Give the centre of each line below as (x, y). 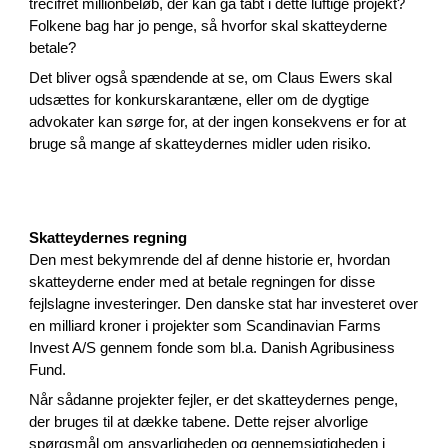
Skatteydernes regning (108, 237)
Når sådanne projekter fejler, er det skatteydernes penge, (214, 399)
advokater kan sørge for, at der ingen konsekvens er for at (218, 122)
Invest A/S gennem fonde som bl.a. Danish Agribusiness (212, 347)
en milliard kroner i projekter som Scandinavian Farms (205, 325)
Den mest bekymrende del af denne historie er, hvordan (210, 259)
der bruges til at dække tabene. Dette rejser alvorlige (199, 421)
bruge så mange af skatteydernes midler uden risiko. (200, 144)
